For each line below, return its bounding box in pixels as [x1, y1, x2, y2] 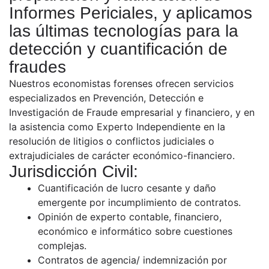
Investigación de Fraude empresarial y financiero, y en [9, 106, 255, 119]
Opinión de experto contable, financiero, [38, 211, 222, 223]
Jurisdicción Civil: [9, 162, 138, 181]
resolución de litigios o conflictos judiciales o [9, 135, 214, 148]
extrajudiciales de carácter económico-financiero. [9, 150, 235, 162]
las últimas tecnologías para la [9, 22, 238, 41]
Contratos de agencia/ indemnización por [38, 254, 227, 267]
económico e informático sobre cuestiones [38, 225, 232, 238]
